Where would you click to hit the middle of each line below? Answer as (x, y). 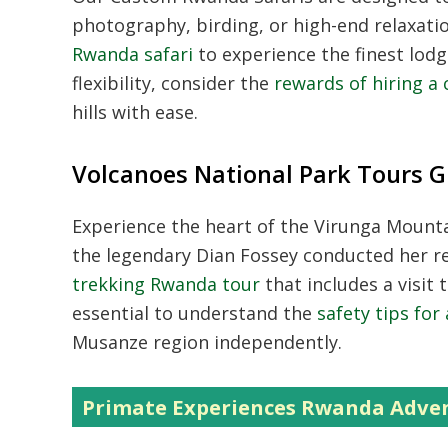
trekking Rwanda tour (166, 284)
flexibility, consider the (173, 83)
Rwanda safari (132, 54)
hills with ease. (135, 112)
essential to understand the (194, 313)
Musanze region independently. (207, 342)
